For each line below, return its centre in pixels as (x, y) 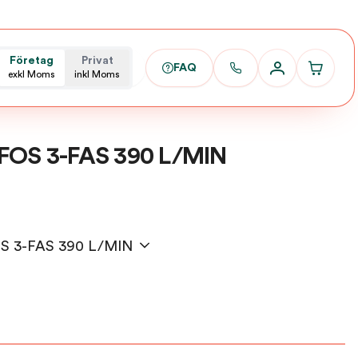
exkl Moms (32, 74)
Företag (32, 61)
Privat (97, 61)
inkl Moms (97, 74)
